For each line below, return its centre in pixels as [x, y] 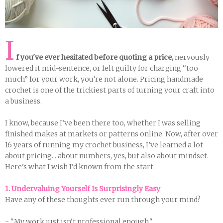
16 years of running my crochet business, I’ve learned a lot [104, 145]
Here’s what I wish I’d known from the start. [80, 167]
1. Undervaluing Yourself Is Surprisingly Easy [83, 189]
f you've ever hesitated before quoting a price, [95, 57]
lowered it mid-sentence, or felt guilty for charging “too [102, 68]
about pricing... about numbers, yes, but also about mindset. [107, 156]
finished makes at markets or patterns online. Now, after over [111, 134]
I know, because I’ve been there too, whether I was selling [103, 123]
